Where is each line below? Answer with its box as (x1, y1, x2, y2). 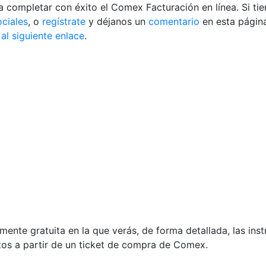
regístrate (42, 15, 85, 27)
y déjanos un (85, 15, 145, 27)
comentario (148, 15, 199, 27)
